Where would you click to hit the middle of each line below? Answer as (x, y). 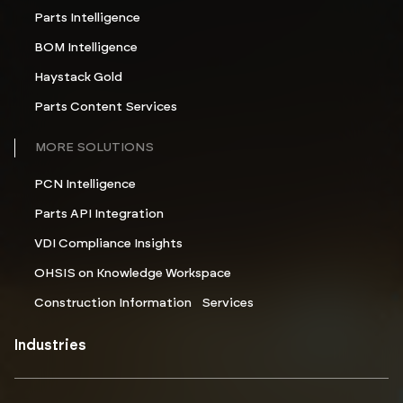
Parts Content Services (106, 107)
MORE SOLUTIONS (94, 148)
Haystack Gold (78, 78)
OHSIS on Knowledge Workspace (133, 274)
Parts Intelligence (87, 18)
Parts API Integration (99, 215)
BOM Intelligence (86, 48)
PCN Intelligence (85, 185)
